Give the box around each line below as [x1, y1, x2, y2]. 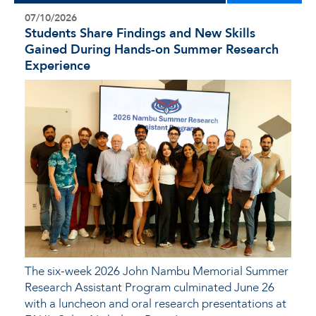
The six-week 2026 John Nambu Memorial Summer [25, 262, 288, 279]
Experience [25, 56, 90, 75]
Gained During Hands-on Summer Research [25, 40, 279, 59]
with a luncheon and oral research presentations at [25, 295, 286, 312]
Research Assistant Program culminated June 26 [25, 279, 274, 296]
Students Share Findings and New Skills [25, 24, 255, 42]
